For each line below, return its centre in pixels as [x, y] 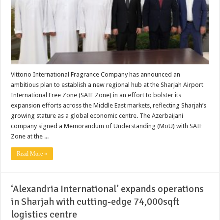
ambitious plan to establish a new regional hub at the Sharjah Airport [107, 85]
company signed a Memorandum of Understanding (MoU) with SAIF [107, 126]
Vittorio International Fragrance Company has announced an [96, 75]
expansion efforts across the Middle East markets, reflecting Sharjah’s [109, 106]
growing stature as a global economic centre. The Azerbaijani [97, 116]
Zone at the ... [30, 137]
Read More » [32, 154]
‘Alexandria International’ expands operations [108, 189]
